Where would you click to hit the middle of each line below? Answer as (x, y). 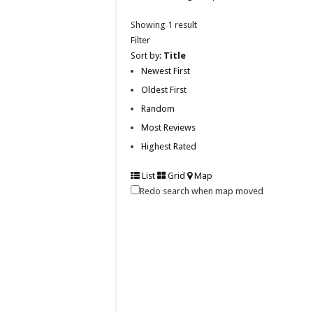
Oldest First (164, 89)
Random (158, 108)
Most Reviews (168, 127)
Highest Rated (169, 146)
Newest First (166, 71)
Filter (140, 40)
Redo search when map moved (202, 191)
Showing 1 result (164, 24)
